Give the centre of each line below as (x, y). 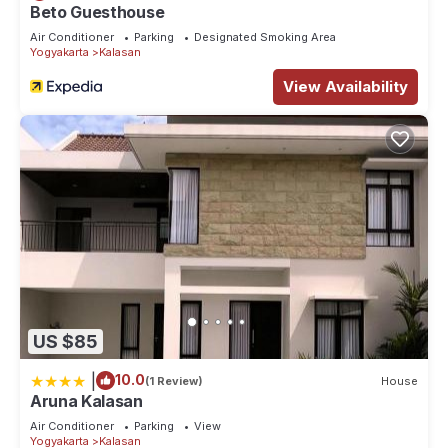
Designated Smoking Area (265, 36)
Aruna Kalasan (86, 401)
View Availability (345, 86)
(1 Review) (174, 380)
